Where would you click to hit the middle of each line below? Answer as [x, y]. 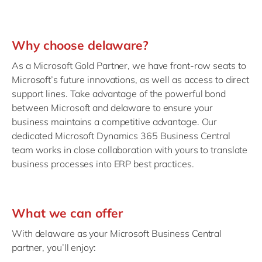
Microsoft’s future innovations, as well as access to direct [131, 79]
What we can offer [69, 213]
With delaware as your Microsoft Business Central [117, 233]
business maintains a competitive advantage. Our [115, 121]
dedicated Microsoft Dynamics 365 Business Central [121, 135]
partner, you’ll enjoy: [54, 247]
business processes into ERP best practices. [103, 163]
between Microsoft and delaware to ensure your [112, 107]
